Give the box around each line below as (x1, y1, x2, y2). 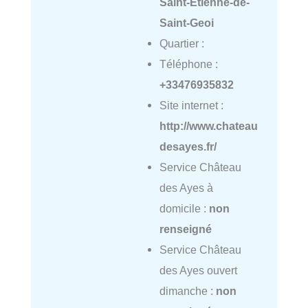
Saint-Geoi (159, 16, 214, 30)
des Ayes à (159, 181, 213, 195)
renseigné (159, 223, 212, 236)
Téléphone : (159, 58, 218, 71)
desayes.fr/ (159, 140, 217, 153)
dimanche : (159, 285, 216, 298)
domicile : (159, 202, 209, 215)
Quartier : (159, 37, 204, 50)
